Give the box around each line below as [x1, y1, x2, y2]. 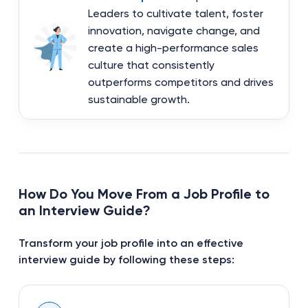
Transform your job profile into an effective [18, 236, 243, 250]
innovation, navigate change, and [87, 23, 260, 37]
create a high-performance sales [87, 41, 258, 54]
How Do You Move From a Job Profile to [18, 185, 269, 202]
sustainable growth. [87, 92, 190, 106]
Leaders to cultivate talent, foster [87, 6, 263, 20]
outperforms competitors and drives [87, 75, 274, 89]
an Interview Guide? [18, 201, 151, 219]
